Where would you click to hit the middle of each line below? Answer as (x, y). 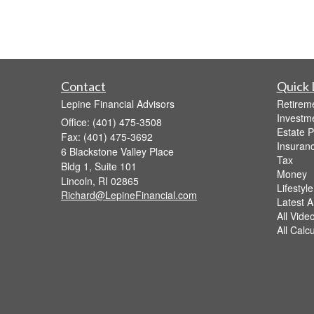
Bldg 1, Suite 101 (99, 166)
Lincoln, (78, 180)
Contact (83, 86)
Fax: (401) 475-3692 (107, 136)
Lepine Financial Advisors (118, 103)
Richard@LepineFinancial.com (129, 194)
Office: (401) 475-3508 (111, 122)
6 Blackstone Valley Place (117, 151)
